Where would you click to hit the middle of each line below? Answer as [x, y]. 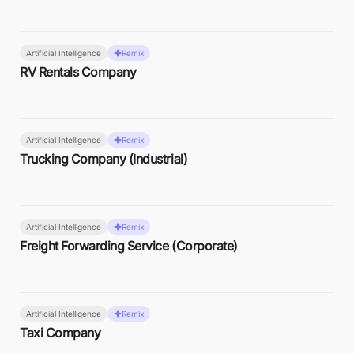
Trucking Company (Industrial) [104, 159]
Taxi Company [60, 333]
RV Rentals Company [78, 72]
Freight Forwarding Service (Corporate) [129, 246]
